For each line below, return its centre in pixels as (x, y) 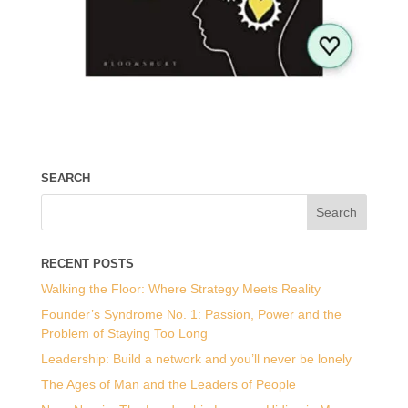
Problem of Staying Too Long (124, 333)
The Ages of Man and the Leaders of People (168, 384)
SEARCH (65, 178)
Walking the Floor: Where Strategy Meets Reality (180, 288)
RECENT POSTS (87, 263)
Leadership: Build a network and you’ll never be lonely (196, 358)
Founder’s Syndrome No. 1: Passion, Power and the (191, 314)
